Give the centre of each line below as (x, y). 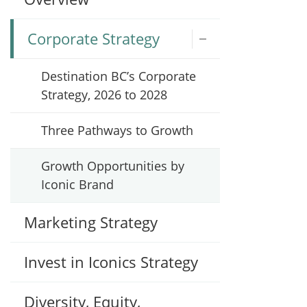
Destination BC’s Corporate (119, 76)
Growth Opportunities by (113, 166)
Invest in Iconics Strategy (111, 262)
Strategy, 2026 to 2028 (104, 95)
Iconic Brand (77, 184)
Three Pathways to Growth (117, 130)
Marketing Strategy (91, 222)
